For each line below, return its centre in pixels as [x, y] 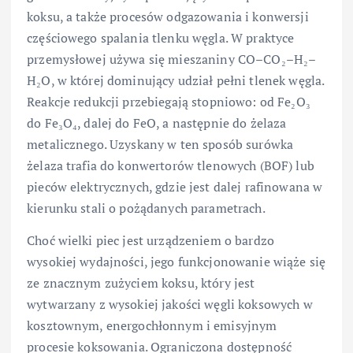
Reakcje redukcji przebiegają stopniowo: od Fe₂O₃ [169, 102]
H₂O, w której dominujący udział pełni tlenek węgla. [176, 81]
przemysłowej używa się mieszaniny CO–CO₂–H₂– [172, 59]
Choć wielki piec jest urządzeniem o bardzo [150, 241]
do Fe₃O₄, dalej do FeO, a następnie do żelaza [157, 123]
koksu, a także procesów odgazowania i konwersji [168, 17]
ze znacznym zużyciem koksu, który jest [141, 283]
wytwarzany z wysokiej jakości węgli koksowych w [170, 305]
